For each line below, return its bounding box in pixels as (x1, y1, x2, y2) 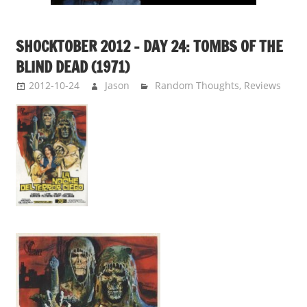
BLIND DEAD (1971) (15, 56, 130, 78)
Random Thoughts (155, 79, 240, 93)
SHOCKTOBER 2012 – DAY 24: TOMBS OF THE (15, 36, 283, 58)
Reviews (244, 79, 282, 93)
